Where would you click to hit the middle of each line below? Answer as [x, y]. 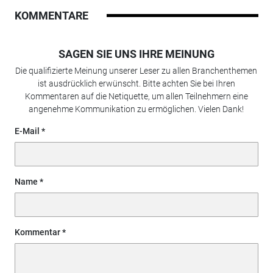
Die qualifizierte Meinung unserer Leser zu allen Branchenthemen [136, 70]
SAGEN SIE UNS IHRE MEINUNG [136, 54]
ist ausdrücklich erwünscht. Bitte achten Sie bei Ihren [136, 83]
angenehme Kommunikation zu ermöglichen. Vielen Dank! [136, 109]
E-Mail [27, 131]
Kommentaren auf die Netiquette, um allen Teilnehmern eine [136, 96]
